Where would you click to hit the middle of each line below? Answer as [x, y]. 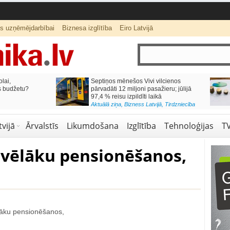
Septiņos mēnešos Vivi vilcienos [136, 81]
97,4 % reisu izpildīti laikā [126, 97]
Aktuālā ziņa [106, 104]
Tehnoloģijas [189, 126]
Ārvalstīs [42, 126]
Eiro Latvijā [136, 28]
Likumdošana [92, 126]
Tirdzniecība [180, 104]
